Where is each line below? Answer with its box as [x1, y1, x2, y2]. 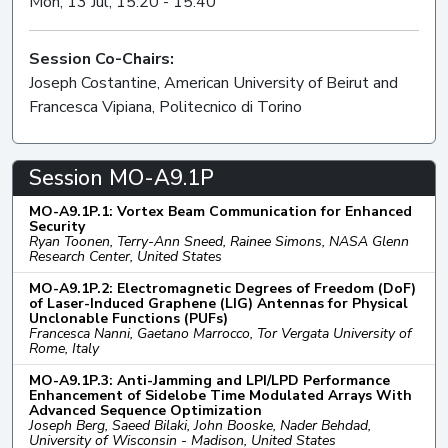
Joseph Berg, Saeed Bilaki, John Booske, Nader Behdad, [29, 415, 371, 435]
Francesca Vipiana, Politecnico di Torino [29, 95, 302, 118]
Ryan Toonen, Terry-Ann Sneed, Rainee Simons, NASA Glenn [29, 231, 409, 251]
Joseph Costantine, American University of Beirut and [29, 71, 398, 94]
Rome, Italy [29, 338, 99, 358]
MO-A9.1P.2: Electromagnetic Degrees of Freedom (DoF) [29, 278, 416, 298]
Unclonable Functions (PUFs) [29, 308, 228, 328]
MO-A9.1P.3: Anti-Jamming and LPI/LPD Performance [29, 370, 390, 390]
